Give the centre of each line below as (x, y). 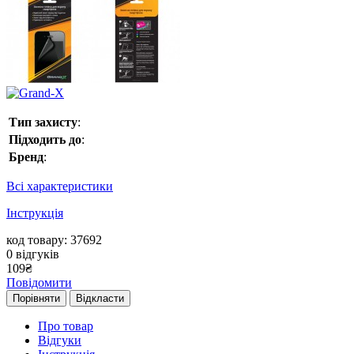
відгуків (38, 254)
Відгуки (60, 341)
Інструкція (35, 213)
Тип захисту (43, 122)
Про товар (66, 326)
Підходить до (45, 140)
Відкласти (100, 299)
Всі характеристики (60, 186)
